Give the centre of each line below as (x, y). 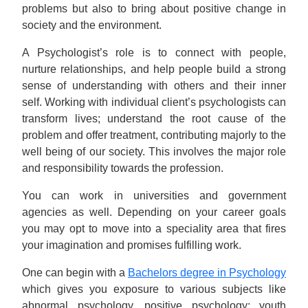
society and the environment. (92, 25)
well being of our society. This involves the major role (154, 152)
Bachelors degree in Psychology (207, 273)
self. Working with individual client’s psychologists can (154, 102)
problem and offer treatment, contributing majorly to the (154, 135)
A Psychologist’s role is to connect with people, (154, 53)
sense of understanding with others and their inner (154, 86)
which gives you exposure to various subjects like (154, 289)
